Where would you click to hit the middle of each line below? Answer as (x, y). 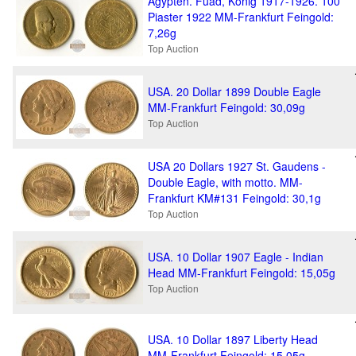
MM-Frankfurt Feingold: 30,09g (226, 107)
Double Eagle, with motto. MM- (225, 182)
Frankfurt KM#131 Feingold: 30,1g (234, 198)
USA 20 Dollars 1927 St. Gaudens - (237, 166)
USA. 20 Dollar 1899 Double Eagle (234, 91)
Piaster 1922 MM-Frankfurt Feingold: (241, 17)
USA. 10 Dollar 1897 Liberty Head (233, 339)
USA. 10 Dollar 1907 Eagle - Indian (236, 257)
